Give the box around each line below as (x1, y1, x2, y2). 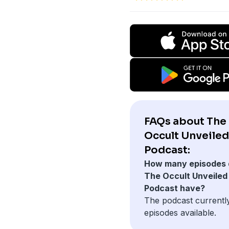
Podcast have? (144, 182, 205, 193)
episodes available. (144, 207, 216, 218)
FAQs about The (144, 114, 226, 128)
